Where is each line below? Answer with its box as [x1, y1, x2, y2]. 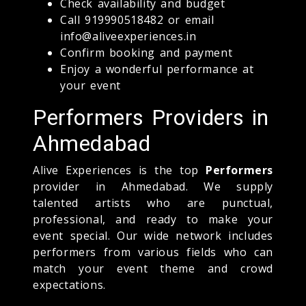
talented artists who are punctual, [33, 195, 273, 210]
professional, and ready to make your [33, 211, 273, 227]
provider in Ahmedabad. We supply [33, 178, 273, 194]
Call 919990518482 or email [60, 12, 214, 27]
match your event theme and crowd [33, 260, 273, 276]
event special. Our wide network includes [33, 227, 273, 243]
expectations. [33, 277, 106, 292]
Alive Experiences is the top [33, 162, 206, 178]
